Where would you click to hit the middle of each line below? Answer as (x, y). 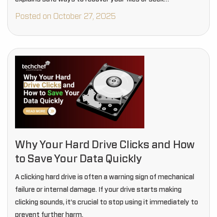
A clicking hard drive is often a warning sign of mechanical (105, 177)
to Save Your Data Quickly (79, 159)
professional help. (43, 12)
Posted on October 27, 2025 (65, 16)
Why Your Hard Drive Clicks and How (105, 145)
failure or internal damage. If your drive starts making (98, 190)
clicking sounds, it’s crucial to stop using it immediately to (107, 202)
